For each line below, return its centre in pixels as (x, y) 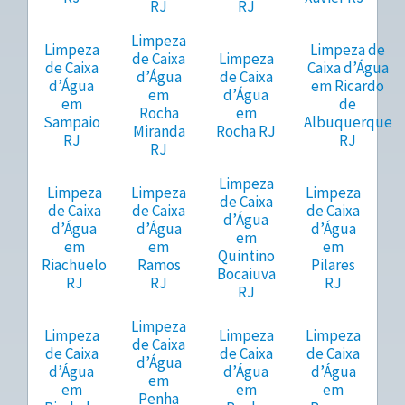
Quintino (246, 256)
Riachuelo (74, 265)
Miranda (159, 132)
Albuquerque (348, 122)
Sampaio (71, 122)
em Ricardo (348, 86)
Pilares (334, 265)
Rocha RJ (246, 132)
